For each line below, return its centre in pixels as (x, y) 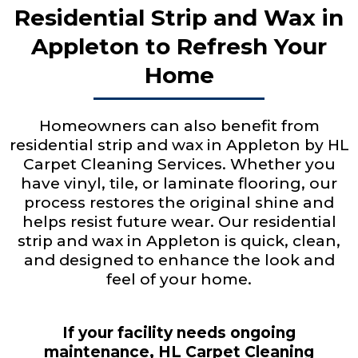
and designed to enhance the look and (179, 260)
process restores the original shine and (179, 203)
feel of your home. (179, 279)
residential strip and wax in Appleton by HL (179, 145)
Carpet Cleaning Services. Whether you (179, 164)
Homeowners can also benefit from (179, 126)
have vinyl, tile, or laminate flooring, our (179, 183)
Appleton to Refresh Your (179, 46)
